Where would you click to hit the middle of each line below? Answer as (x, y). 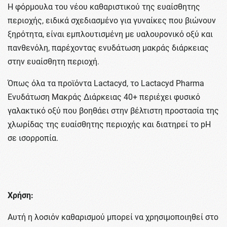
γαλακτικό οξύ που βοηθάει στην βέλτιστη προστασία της (113, 111)
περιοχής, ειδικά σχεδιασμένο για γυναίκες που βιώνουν (112, 21)
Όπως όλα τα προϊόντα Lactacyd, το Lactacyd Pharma (106, 84)
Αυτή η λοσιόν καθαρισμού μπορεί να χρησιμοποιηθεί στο (113, 217)
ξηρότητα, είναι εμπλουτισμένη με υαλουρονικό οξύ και (110, 34)
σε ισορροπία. (33, 138)
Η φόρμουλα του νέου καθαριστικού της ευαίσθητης (104, 7)
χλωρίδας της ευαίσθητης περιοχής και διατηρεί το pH (109, 125)
